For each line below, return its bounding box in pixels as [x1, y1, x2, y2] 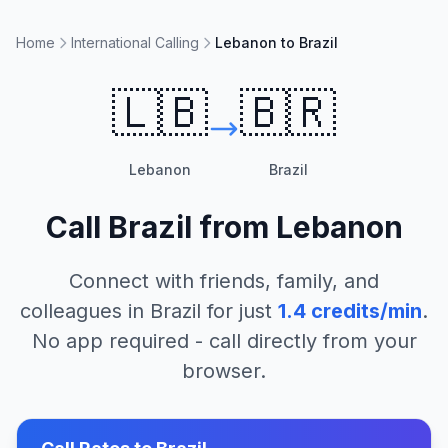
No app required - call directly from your [31, 329, 417, 353]
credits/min [306, 299, 422, 323]
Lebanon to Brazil [215, 34, 338, 51]
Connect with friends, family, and [69, 269, 379, 293]
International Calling [71, 34, 199, 51]
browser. [182, 359, 266, 383]
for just [201, 299, 272, 323]
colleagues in [20, 299, 150, 323]
